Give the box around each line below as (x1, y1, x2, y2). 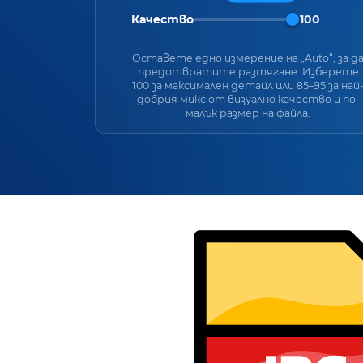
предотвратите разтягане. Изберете (137, 65, 359, 78)
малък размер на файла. (186, 106, 310, 119)
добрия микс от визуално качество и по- (136, 92, 360, 105)
